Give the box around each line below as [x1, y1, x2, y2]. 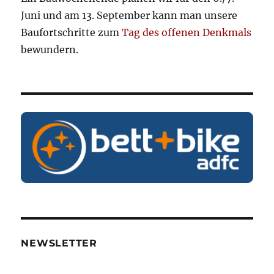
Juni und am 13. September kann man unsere [21, 9, 238, 21]
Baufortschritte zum [21, 26, 122, 39]
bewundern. [21, 43, 79, 56]
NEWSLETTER [21, 237, 97, 250]
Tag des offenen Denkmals [122, 26, 252, 39]
